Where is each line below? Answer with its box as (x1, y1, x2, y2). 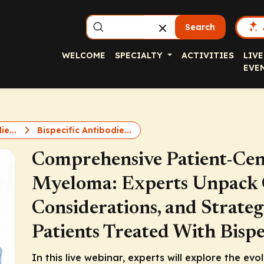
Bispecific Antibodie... (35, 125, 132, 136)
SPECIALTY (115, 50, 165, 61)
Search (185, 22, 216, 32)
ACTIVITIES (181, 50, 234, 61)
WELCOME (62, 50, 105, 61)
